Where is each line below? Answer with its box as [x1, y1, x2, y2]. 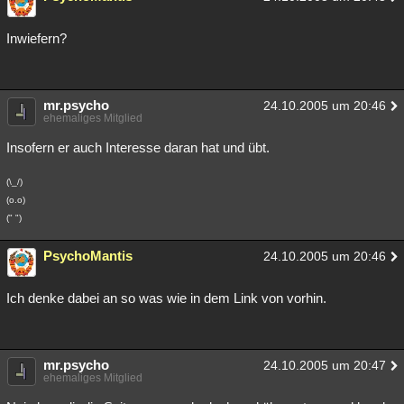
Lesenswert [19, 48, 78, 61]
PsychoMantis [43, 248, 133, 263]
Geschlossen [286, 13, 354, 26]
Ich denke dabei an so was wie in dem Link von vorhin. [6, 290, 326, 306]
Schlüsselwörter [104, 48, 187, 61]
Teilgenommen [87, 13, 163, 26]
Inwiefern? [6, 31, 67, 46]
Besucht [19, 13, 62, 26]
